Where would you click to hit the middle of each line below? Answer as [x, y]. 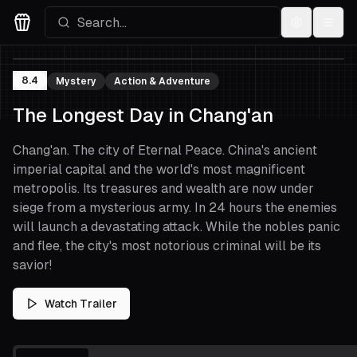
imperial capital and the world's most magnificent [159, 169]
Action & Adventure [162, 81]
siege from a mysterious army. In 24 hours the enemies [175, 208]
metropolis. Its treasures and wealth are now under [163, 188]
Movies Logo [49, 40]
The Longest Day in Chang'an [143, 115]
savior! [32, 265]
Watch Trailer [81, 304]
